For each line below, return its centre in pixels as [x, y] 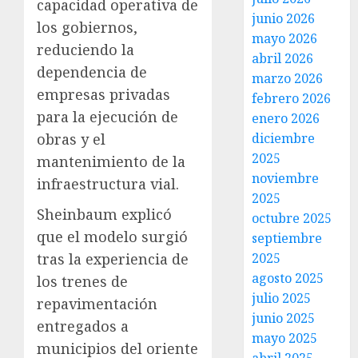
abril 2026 [283, 58]
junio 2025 [284, 318]
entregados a [83, 326]
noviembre [286, 178]
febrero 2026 [292, 98]
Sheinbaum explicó [104, 215]
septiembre [287, 238]
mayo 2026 [285, 38]
